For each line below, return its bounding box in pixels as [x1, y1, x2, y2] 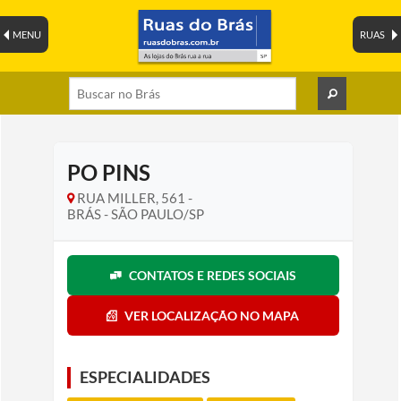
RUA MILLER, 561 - [73, 190, 192, 206]
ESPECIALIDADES [79, 368, 210, 387]
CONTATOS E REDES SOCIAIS [128, 268, 296, 283]
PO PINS [66, 159, 150, 185]
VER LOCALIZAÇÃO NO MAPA [124, 308, 300, 323]
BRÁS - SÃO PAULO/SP [66, 206, 204, 222]
